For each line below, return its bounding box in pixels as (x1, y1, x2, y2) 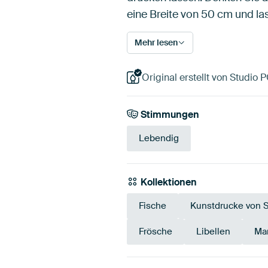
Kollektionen (138, 176, 197, 189)
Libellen (196, 226, 230, 238)
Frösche (139, 226, 172, 238)
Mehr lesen (135, 36, 178, 48)
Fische (139, 200, 166, 212)
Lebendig (139, 132, 179, 145)
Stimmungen (138, 108, 200, 121)
